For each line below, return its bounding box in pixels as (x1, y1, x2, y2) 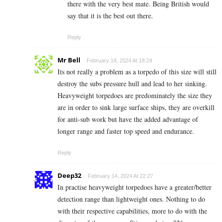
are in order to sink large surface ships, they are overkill (57, 102, 215, 112)
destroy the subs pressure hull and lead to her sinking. (57, 78, 207, 88)
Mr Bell (57, 55, 80, 64)
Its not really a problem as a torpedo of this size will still (57, 66, 217, 76)
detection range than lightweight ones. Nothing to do (57, 194, 205, 204)
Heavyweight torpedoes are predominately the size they (57, 90, 212, 100)
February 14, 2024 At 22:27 (88, 172, 153, 179)
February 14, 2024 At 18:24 (87, 57, 152, 63)
